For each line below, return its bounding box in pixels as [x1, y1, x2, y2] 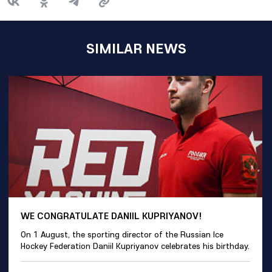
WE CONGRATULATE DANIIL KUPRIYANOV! [21, 209, 202, 222]
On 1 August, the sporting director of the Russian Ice [21, 229, 223, 240]
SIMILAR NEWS [86, 39, 186, 57]
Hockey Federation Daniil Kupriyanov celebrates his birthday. [21, 240, 250, 251]
